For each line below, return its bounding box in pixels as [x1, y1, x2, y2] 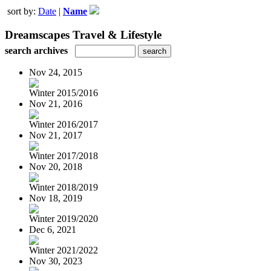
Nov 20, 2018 [29, 161, 82, 172]
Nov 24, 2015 [29, 67, 82, 77]
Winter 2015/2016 [29, 87, 98, 98]
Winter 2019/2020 [29, 213, 98, 224]
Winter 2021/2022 [29, 244, 98, 255]
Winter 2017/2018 [29, 150, 98, 161]
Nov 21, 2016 [29, 98, 82, 109]
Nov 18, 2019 [29, 192, 82, 203]
